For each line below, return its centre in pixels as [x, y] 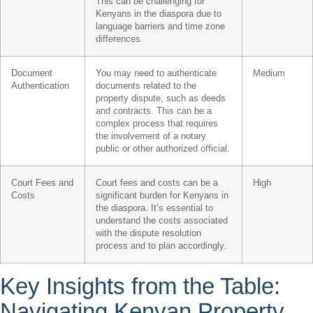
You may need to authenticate [156, 73]
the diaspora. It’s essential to [154, 208]
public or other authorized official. [163, 148]
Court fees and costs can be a [157, 183]
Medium [269, 73]
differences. [119, 39]
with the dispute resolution [148, 233]
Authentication [40, 86]
